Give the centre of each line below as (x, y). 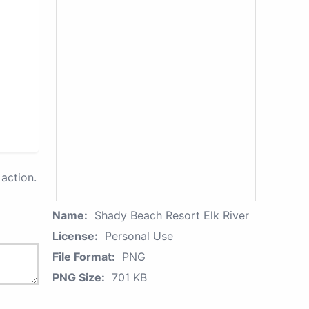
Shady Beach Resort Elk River (172, 215)
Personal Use (139, 236)
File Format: (84, 257)
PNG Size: (79, 277)
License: (75, 236)
